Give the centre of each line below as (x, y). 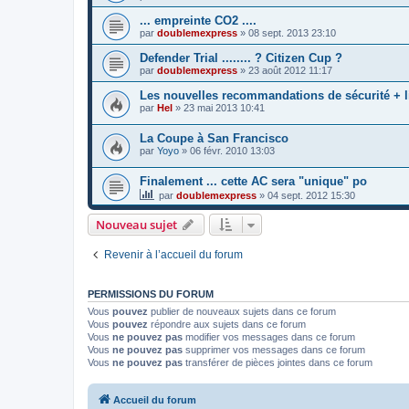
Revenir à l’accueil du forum (173, 254)
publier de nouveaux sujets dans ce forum (242, 311)
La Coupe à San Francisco (214, 138)
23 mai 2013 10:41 (224, 108)
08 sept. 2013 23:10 (292, 33)
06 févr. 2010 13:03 (232, 150)
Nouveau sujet (136, 224)
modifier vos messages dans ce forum (269, 336)
